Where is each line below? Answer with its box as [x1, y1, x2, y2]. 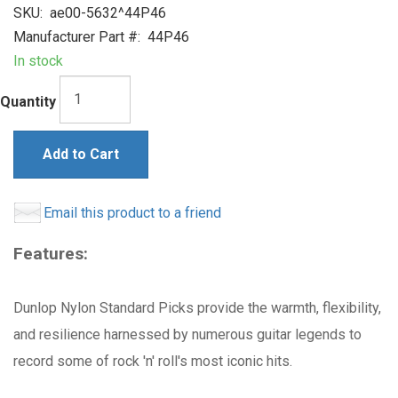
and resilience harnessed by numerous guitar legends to [13, 325, 362, 343]
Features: [13, 243, 88, 264]
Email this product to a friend [44, 203, 221, 221]
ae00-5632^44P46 [43, 4, 166, 21]
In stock [13, 52, 63, 69]
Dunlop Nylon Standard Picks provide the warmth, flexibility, [13, 298, 381, 316]
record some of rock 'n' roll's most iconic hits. [13, 352, 292, 370]
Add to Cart [43, 145, 119, 163]
